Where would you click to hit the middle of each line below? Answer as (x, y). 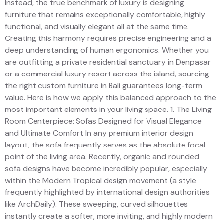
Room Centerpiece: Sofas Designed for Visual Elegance (103, 121)
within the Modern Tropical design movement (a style (101, 180)
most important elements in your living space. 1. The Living (108, 109)
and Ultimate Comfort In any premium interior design (99, 133)
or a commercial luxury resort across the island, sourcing (107, 74)
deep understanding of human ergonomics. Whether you (107, 50)
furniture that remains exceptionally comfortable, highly (105, 14)
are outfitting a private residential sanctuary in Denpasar (108, 62)
